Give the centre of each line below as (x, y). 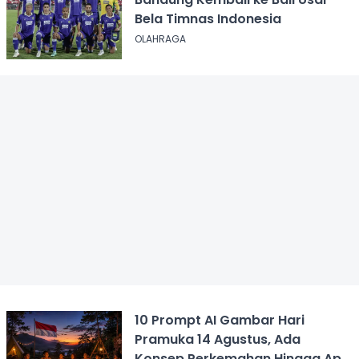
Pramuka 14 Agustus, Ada (217, 339)
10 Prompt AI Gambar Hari (219, 320)
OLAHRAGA (160, 38)
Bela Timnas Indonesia (208, 18)
